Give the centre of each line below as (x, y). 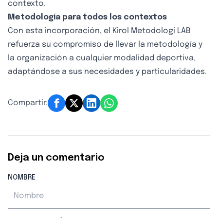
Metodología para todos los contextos (87, 17)
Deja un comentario (56, 158)
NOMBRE (22, 178)
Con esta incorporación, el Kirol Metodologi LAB (99, 31)
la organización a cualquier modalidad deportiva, (102, 58)
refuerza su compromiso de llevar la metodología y (105, 45)
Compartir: (28, 103)
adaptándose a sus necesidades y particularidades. (107, 72)
